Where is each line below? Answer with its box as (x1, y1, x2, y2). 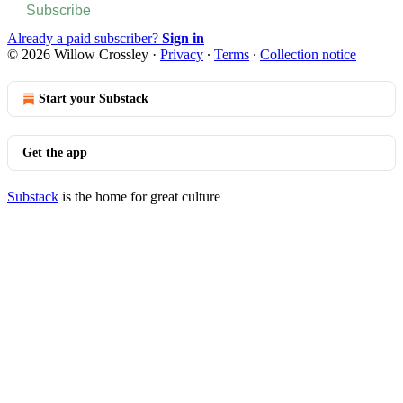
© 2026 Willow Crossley (7, 46, 148, 62)
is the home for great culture (58, 188, 220, 204)
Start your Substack (39, 91, 148, 105)
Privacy (160, 46, 203, 62)
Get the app (22, 145, 87, 159)
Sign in (162, 30, 204, 46)
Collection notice (260, 46, 356, 62)
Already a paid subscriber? (7, 30, 162, 46)
